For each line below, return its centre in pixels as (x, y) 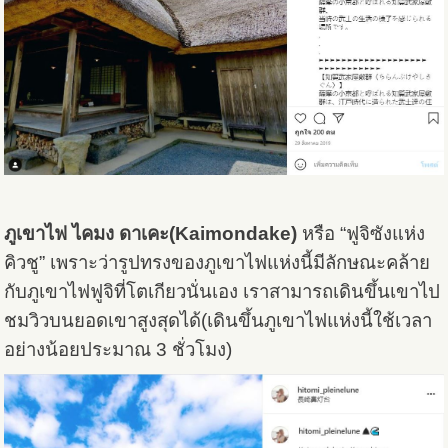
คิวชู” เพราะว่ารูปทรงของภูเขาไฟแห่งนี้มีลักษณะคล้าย (217, 263)
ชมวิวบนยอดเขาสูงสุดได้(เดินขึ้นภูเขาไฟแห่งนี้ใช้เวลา (218, 321)
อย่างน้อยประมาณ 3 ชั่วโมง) (118, 350)
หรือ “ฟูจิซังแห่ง (361, 234)
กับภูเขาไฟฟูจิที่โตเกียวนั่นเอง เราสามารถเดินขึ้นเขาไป (222, 292)
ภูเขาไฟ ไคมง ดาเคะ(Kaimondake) (151, 234)
